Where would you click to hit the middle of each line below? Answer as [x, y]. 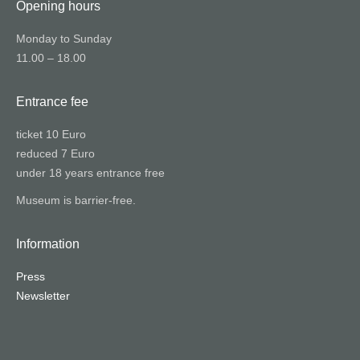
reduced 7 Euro [55, 153]
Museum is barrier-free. [76, 200]
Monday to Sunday [64, 39]
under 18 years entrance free [90, 173]
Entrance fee [52, 102]
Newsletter [43, 296]
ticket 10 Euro [51, 134]
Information [48, 244]
